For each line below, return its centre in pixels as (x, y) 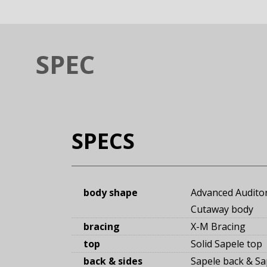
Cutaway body (222, 209)
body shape (111, 193)
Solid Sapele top (226, 244)
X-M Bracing (218, 227)
